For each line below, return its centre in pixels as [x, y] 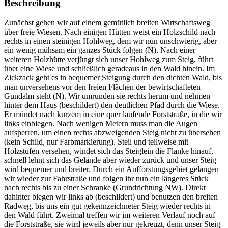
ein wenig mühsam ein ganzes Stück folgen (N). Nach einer [100, 50]
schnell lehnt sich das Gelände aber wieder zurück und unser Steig [110, 160]
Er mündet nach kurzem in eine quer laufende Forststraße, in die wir [113, 114]
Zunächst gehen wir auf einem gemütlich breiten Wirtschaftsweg [107, 22]
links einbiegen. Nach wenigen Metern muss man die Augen [101, 123]
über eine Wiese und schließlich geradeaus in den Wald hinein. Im [109, 68]
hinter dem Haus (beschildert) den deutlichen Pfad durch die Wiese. [112, 105]
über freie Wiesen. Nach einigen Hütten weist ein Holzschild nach [110, 32]
